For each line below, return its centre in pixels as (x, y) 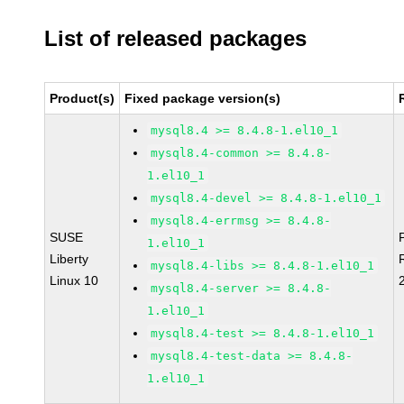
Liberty (69, 259)
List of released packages (176, 38)
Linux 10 (74, 280)
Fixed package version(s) (203, 98)
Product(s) (83, 98)
